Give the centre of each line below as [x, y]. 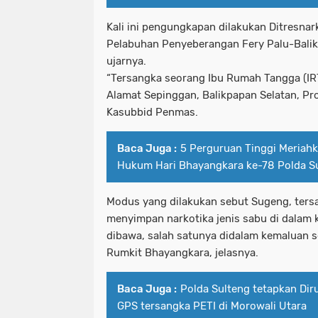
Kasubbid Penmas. [152, 112]
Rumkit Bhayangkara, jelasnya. [182, 252]
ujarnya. [126, 61]
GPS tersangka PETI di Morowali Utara [212, 306]
